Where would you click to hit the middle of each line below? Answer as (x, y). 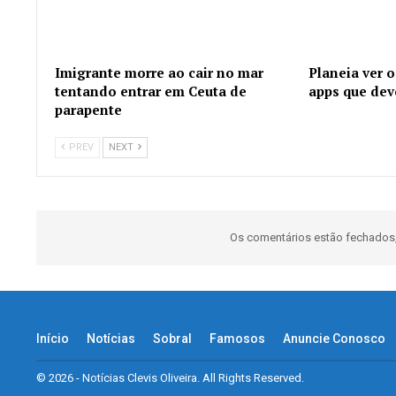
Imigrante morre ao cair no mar (159, 72)
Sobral (172, 338)
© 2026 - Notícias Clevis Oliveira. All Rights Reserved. (170, 377)
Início (53, 338)
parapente (88, 109)
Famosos (237, 338)
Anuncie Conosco (334, 338)
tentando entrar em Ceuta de (151, 91)
